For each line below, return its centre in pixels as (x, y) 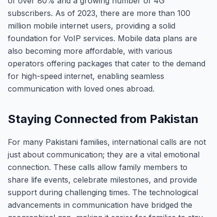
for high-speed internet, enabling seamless (86, 76)
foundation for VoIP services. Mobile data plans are (102, 38)
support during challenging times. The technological (103, 192)
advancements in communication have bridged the (100, 205)
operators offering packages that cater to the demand (107, 63)
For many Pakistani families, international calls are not (107, 142)
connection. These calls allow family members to (98, 167)
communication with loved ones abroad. (81, 89)
